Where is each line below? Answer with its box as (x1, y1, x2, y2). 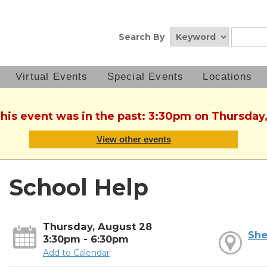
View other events (96, 134, 171, 145)
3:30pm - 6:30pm (42, 233, 129, 246)
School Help (8, 174, 148, 201)
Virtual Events (15, 71, 88, 82)
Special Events (107, 71, 184, 82)
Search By (119, 32, 164, 42)
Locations (203, 71, 253, 82)
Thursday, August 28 (42, 221, 152, 233)
